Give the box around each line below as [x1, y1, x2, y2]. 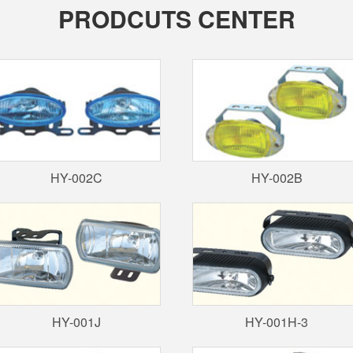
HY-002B [251, 169, 303, 188]
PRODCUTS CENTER [58, 2, 295, 35]
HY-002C [50, 169, 102, 188]
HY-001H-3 [245, 312, 309, 331]
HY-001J [51, 312, 101, 331]
